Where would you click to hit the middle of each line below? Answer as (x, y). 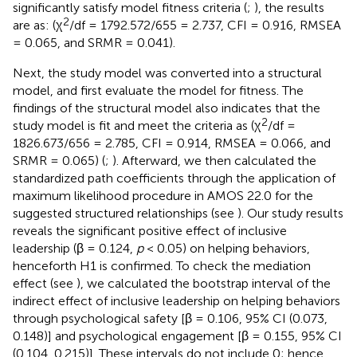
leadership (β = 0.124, (75, 248)
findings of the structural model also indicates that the (167, 108)
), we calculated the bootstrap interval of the (204, 283)
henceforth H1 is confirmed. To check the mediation (162, 265)
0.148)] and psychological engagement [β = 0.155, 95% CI (177, 335)
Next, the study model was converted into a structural (167, 73)
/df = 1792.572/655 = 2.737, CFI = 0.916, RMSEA (205, 25)
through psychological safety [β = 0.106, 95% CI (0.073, (170, 318)
